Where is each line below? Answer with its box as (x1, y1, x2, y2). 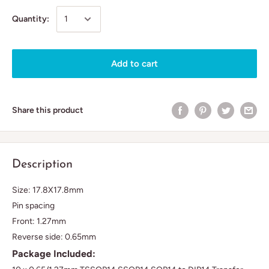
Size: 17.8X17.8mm (12, 184, 83, 195)
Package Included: (12, 247, 95, 259)
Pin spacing (12, 200, 55, 211)
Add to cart (111, 58, 158, 69)
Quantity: (12, 14, 49, 24)
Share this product (12, 105, 83, 115)
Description (12, 159, 73, 171)
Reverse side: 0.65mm (12, 231, 96, 242)
